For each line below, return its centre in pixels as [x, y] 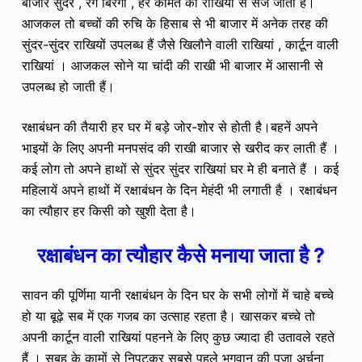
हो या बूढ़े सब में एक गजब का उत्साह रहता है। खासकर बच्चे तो [168, 316]
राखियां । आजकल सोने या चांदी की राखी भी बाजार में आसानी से [172, 65]
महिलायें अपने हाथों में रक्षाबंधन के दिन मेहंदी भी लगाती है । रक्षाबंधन [179, 189]
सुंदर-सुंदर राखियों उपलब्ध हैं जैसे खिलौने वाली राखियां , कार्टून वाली [180, 44]
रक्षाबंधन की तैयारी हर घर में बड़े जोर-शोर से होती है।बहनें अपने [169, 126]
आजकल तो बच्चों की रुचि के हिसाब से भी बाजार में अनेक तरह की [175, 23]
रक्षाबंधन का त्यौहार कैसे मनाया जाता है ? [181, 255]
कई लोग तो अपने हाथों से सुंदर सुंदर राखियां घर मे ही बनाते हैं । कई [180, 168]
